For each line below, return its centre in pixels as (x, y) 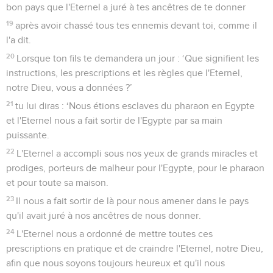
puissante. (28, 135)
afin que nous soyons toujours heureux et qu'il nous (115, 263)
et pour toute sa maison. (57, 183)
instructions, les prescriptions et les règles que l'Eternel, (124, 73)
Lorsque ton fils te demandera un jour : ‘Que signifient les (138, 58)
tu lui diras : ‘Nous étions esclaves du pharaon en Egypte (135, 106)
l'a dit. (19, 40)
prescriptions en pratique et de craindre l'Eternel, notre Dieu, (135, 248)
